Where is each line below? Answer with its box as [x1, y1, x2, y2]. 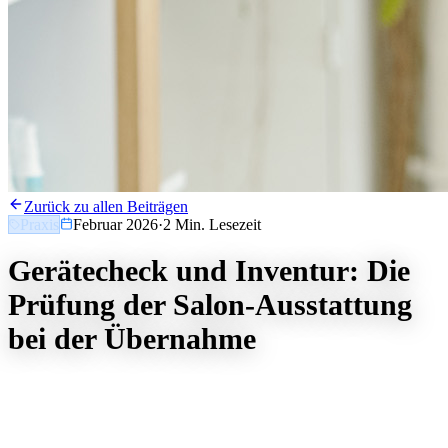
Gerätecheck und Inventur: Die [8, 254, 410, 288]
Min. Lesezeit [171, 216, 261, 233]
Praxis [20, 216, 59, 233]
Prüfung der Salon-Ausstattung [8, 288, 412, 322]
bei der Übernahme [8, 322, 256, 356]
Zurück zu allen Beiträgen [24, 198, 188, 215]
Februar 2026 [73, 216, 158, 233]
